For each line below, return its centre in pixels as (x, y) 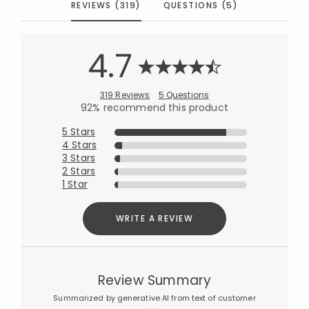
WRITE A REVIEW (154, 218)
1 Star (75, 184)
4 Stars (79, 145)
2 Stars (79, 171)
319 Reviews (125, 95)
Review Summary (154, 280)
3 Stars (79, 158)
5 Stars (79, 132)
